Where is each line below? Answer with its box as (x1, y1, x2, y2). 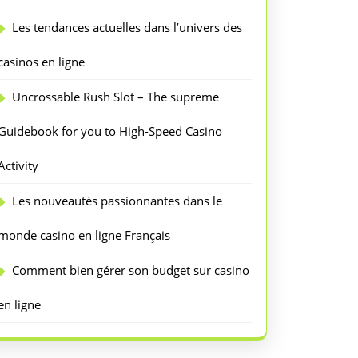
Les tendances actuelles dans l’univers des (12, 19, 242, 35)
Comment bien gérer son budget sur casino (12, 262, 249, 278)
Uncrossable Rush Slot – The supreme (12, 89, 219, 105)
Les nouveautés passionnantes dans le (12, 193, 222, 209)
